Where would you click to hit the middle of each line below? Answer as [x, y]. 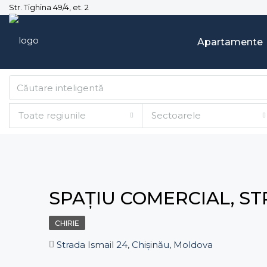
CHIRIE [67, 223]
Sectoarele [176, 115]
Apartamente [230, 42]
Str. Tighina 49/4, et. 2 [49, 7]
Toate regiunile [52, 115]
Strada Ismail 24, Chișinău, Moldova [135, 245]
